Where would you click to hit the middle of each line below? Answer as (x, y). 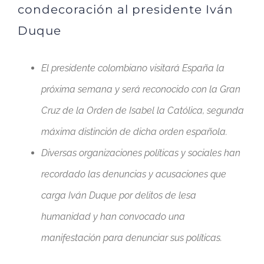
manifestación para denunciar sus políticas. (132, 238)
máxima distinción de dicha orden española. (134, 132)
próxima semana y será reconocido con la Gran (141, 90)
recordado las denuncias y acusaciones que (134, 174)
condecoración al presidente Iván (126, 10)
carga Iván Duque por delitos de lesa (119, 196)
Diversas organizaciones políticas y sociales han (141, 153)
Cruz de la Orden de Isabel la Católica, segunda (143, 111)
